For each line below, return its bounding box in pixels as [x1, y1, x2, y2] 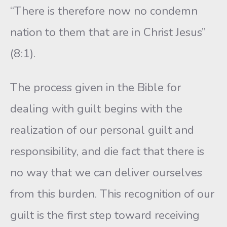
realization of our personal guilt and [10, 122, 194, 138]
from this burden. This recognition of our [10, 186, 214, 202]
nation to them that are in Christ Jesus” [10, 24, 206, 40]
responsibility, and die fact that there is [10, 143, 204, 159]
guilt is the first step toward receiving [10, 207, 200, 223]
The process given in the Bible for [10, 80, 181, 95]
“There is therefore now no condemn [10, 3, 198, 19]
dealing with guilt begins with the [10, 101, 182, 117]
